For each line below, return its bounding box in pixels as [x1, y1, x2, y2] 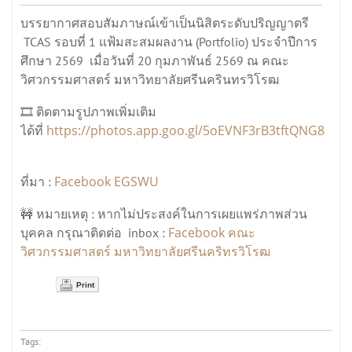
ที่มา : [20, 173, 54, 189]
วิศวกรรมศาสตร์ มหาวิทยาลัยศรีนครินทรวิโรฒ [20, 71, 282, 87]
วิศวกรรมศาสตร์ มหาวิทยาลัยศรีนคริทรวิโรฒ [20, 242, 270, 260]
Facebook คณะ [168, 223, 255, 241]
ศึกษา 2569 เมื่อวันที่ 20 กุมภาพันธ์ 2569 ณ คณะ [20, 52, 289, 68]
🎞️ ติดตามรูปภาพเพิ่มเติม [20, 103, 156, 119]
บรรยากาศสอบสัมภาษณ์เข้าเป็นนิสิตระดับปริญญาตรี [20, 14, 309, 31]
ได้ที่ [20, 122, 46, 138]
